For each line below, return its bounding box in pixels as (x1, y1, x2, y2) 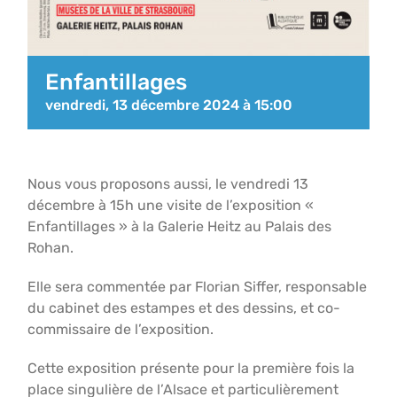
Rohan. (27, 239, 74, 257)
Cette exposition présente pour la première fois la (27, 360, 355, 378)
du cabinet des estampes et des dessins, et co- (27, 300, 341, 317)
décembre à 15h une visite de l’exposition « (27, 197, 315, 214)
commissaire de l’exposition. (27, 321, 214, 339)
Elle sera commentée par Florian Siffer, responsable (27, 278, 368, 296)
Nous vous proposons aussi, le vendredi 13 (27, 175, 309, 193)
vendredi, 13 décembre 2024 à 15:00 (45, 97, 293, 114)
